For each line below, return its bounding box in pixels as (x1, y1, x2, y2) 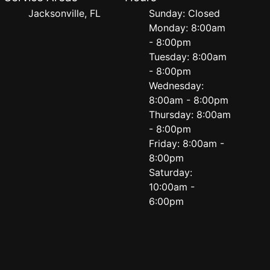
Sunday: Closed (149, 7, 221, 19)
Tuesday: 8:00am (149, 51, 227, 63)
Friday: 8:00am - (149, 137, 225, 149)
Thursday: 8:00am (149, 108, 231, 121)
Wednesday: (149, 80, 204, 92)
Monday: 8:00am (149, 22, 226, 34)
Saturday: (149, 166, 193, 178)
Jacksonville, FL (28, 7, 101, 19)
